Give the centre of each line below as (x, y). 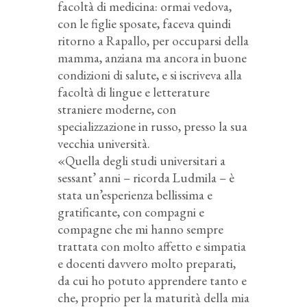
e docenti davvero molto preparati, (147, 263)
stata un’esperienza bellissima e (135, 195)
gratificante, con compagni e (131, 212)
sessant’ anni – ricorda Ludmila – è (146, 177)
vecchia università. (104, 143)
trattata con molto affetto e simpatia (152, 246)
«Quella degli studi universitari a (142, 160)
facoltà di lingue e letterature (134, 92)
